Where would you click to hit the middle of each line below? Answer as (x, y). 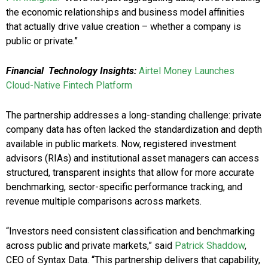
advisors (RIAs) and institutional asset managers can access (133, 159)
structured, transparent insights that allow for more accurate (130, 173)
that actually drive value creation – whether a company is (124, 27)
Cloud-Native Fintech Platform (69, 86)
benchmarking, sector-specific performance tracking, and (124, 187)
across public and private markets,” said (90, 246)
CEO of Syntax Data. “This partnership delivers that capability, (133, 260)
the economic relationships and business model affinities (125, 13)
